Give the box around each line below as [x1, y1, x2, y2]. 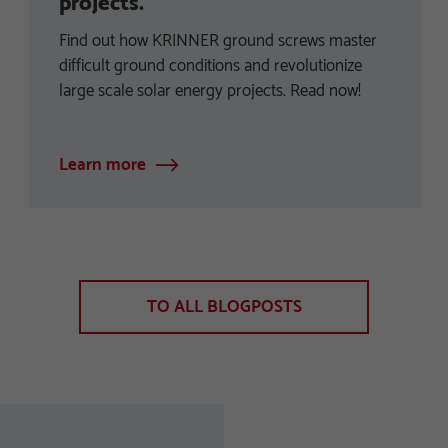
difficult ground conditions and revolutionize [59, 52, 362, 81]
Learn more [59, 151, 146, 180]
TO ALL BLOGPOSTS [146, 292, 302, 321]
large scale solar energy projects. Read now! [59, 77, 361, 106]
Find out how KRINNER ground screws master [59, 27, 377, 56]
